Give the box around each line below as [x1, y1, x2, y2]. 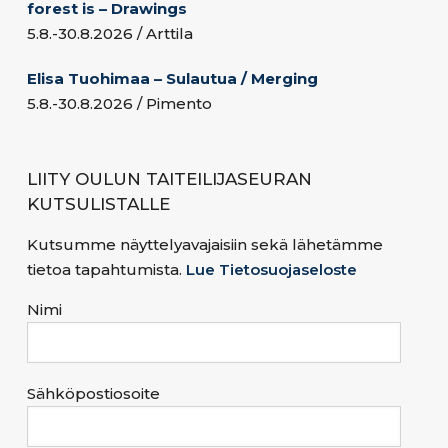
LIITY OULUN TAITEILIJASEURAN [27, 168, 312, 189]
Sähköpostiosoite [27, 383, 160, 403]
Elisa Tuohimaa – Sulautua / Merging [27, 68, 318, 88]
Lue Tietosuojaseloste [186, 259, 357, 279]
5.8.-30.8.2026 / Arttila [27, 23, 193, 43]
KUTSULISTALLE [27, 193, 170, 214]
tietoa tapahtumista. [27, 259, 186, 279]
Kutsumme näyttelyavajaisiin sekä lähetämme [27, 234, 383, 254]
